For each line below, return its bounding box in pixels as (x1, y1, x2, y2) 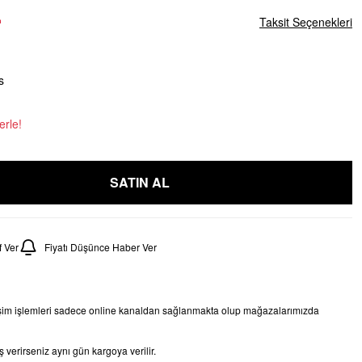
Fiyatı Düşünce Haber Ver (44, 240, 157, 254)
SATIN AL (110, 173, 170, 192)
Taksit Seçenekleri (259, 14, 352, 30)
